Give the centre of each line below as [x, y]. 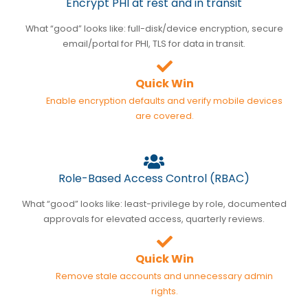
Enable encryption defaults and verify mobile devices [164, 100]
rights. [164, 291]
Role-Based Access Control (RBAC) [154, 178]
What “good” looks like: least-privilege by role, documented [154, 203]
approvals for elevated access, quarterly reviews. [154, 219]
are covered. [164, 115]
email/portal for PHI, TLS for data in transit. [154, 43]
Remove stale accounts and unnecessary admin [164, 276]
